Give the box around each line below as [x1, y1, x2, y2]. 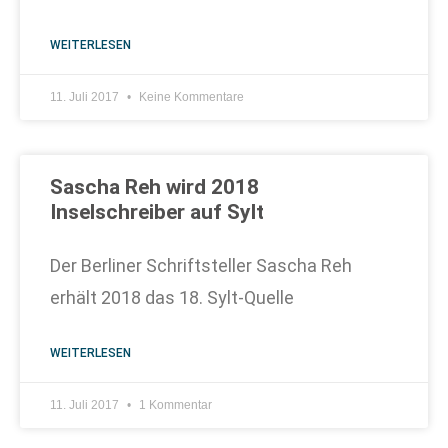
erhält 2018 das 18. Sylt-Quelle [50, 287, 294, 308]
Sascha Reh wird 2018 [50, 175, 259, 199]
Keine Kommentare [136, 90, 244, 104]
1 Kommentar [136, 398, 212, 412]
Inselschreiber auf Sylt [50, 200, 264, 224]
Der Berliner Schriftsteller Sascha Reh [50, 255, 352, 276]
